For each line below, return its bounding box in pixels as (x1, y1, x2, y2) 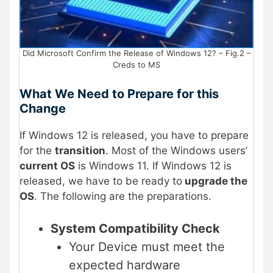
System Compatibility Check (51, 221, 220, 236)
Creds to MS (113, 60, 160, 70)
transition (55, 144, 105, 157)
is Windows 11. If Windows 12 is (75, 159, 232, 172)
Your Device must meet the (69, 239, 225, 255)
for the (19, 144, 55, 157)
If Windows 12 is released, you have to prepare (19, 129, 249, 141)
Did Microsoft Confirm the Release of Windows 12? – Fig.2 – (22, 48, 251, 58)
